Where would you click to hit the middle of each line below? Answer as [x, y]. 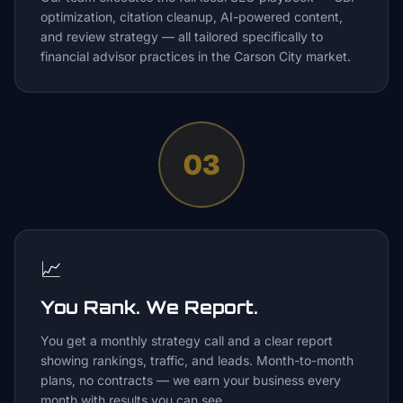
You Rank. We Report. [149, 307]
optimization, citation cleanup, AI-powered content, [192, 17]
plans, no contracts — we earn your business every [191, 380]
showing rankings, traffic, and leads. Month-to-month [197, 360]
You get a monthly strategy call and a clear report [187, 340]
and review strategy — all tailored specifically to [182, 36]
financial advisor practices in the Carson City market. [196, 56]
